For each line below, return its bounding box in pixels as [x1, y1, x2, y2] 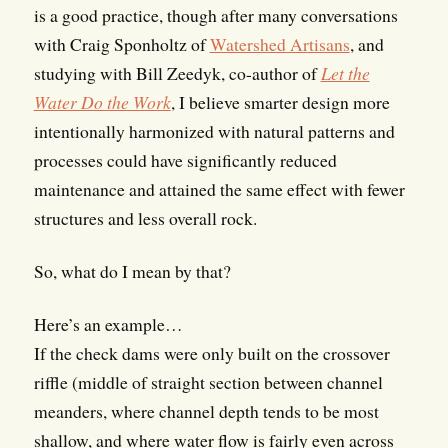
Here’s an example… [33, 312, 183, 337]
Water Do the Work [33, 90, 171, 115]
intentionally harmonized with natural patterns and [33, 119, 395, 144]
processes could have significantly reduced [33, 148, 337, 173]
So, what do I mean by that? [33, 259, 231, 284]
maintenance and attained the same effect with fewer [33, 177, 405, 202]
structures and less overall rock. [33, 206, 257, 231]
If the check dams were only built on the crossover [33, 341, 390, 366]
